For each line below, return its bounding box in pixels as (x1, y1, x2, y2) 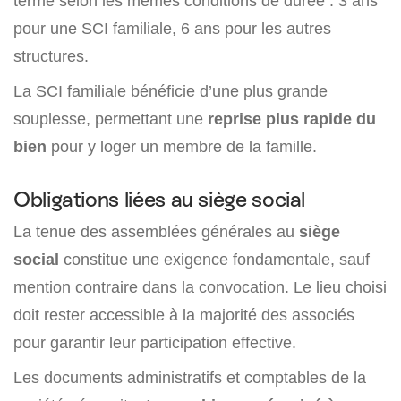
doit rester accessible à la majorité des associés (13, 305, 354, 324)
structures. (13, 47, 89, 65)
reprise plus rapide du (203, 109, 376, 128)
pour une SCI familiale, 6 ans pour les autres (13, 19, 331, 38)
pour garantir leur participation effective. (13, 333, 296, 352)
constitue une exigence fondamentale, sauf (59, 250, 370, 269)
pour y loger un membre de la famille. (47, 137, 317, 156)
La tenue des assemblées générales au (13, 222, 299, 241)
